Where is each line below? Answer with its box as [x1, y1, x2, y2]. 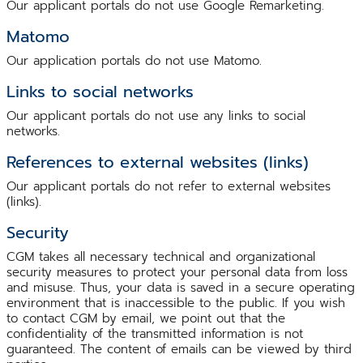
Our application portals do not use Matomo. [6, 51, 262, 70]
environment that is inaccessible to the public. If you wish [6, 293, 345, 312]
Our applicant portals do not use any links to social [6, 106, 305, 125]
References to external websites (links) [6, 149, 309, 174]
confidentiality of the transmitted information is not [6, 324, 303, 343]
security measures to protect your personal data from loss [6, 263, 348, 281]
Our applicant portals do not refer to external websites [6, 177, 331, 195]
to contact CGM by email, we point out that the [6, 309, 285, 327]
